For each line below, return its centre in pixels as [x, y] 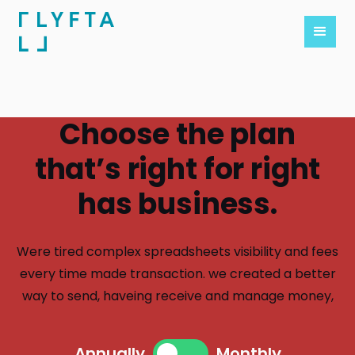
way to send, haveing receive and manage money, [177, 296]
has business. [177, 204]
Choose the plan [177, 134]
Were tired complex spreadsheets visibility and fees [177, 252]
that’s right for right [177, 169]
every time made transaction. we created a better [177, 274]
